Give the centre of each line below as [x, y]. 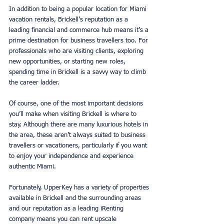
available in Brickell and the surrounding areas [76, 198]
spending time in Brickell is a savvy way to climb [78, 72]
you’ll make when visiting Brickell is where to [74, 114]
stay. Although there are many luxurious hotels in [79, 124]
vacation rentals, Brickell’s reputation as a [69, 19]
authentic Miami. [32, 166]
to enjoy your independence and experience [72, 156]
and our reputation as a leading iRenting [67, 208]
